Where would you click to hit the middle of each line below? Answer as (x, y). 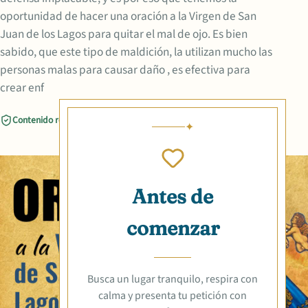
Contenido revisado (51, 120)
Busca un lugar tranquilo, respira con (173, 279)
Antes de (173, 196)
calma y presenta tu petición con (173, 296)
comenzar (173, 228)
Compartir (123, 120)
